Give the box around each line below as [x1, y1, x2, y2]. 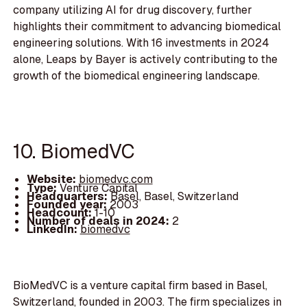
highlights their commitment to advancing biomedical [13, 19, 282, 34]
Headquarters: [26, 188, 110, 204]
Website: [26, 172, 79, 187]
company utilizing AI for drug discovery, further [13, 3, 253, 18]
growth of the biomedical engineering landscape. [13, 69, 260, 84]
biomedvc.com [78, 172, 153, 187]
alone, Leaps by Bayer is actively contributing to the [13, 52, 278, 67]
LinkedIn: [26, 221, 80, 236]
